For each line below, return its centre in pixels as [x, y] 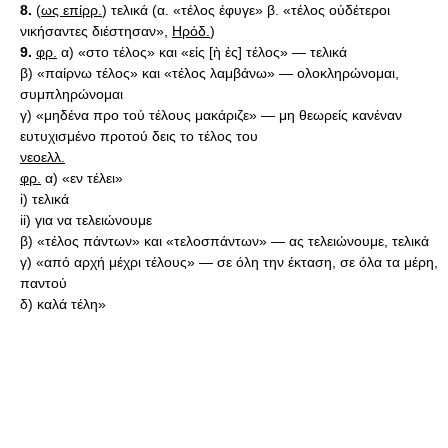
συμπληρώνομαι [71, 94]
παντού [43, 283]
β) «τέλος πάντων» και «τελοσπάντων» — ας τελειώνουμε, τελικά [224, 241]
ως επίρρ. [71, 10]
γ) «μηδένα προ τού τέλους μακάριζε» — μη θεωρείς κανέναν [211, 115]
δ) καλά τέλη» [63, 304]
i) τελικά [44, 199]
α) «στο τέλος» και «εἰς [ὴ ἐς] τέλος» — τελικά [202, 52]
